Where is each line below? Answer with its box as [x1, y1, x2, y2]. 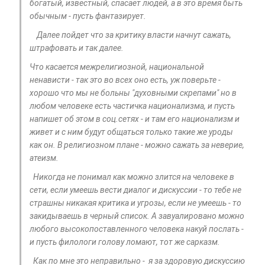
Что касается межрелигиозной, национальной [30, 62, 204, 72]
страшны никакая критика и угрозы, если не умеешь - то [30, 198, 241, 208]
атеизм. [30, 153, 60, 163]
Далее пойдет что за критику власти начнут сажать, [30, 30, 231, 40]
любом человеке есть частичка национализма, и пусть [30, 101, 235, 111]
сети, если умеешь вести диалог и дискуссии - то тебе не [30, 185, 241, 195]
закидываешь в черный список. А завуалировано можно [30, 211, 244, 221]
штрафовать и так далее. [30, 43, 125, 53]
